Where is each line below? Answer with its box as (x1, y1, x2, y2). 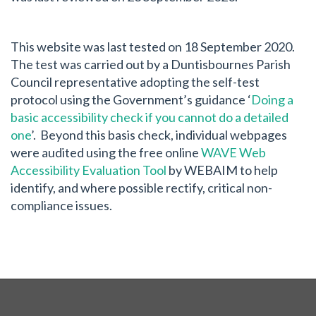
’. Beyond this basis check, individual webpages (31, 126, 287, 142)
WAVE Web (201, 144, 266, 160)
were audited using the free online (11, 144, 201, 160)
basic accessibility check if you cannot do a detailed (11, 109, 288, 125)
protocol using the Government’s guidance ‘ (11, 91, 251, 107)
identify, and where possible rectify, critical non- (11, 179, 272, 195)
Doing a (251, 91, 293, 107)
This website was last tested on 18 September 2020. (11, 38, 297, 54)
